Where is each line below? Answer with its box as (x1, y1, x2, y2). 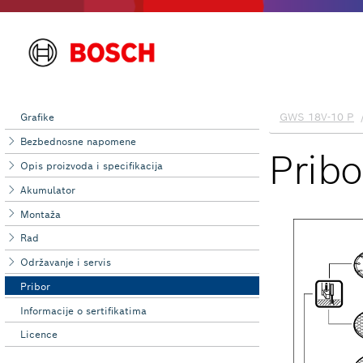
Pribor (20, 280, 51, 293)
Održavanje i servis (20, 256, 112, 269)
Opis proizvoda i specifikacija (20, 159, 164, 172)
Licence (20, 328, 58, 341)
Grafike (20, 111, 55, 124)
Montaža (20, 207, 62, 220)
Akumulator (20, 183, 76, 196)
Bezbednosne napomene (20, 135, 137, 148)
